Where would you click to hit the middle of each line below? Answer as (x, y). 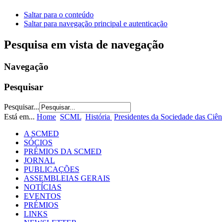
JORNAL (39, 160)
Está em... (20, 116)
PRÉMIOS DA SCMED (63, 151)
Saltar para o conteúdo (59, 15)
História (99, 116)
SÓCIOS (38, 142)
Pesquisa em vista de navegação (84, 45)
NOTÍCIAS (43, 187)
